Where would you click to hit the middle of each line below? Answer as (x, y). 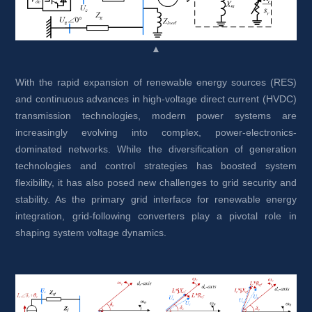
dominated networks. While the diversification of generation (156, 149)
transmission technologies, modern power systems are (156, 116)
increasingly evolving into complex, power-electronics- (156, 132)
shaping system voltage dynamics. (91, 233)
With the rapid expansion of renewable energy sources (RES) (156, 82)
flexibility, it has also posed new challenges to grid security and (156, 182)
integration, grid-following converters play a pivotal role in (156, 216)
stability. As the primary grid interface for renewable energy (156, 199)
